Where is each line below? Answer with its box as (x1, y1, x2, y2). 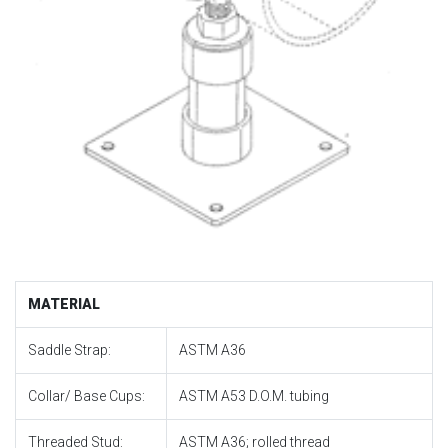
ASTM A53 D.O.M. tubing (179, 387, 329, 404)
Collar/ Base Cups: (28, 387, 145, 404)
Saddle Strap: (28, 341, 111, 358)
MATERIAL (28, 295, 100, 312)
